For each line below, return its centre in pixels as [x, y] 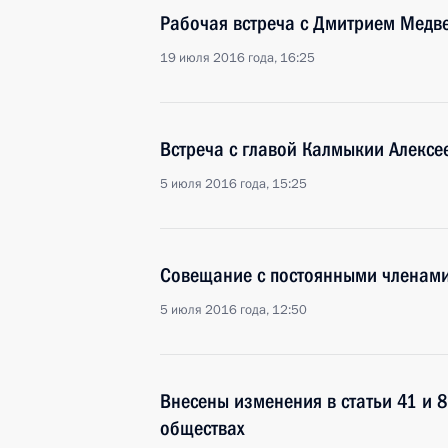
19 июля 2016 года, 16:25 [237, 58]
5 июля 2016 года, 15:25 [233, 184]
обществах [202, 428]
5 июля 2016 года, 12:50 [233, 310]
